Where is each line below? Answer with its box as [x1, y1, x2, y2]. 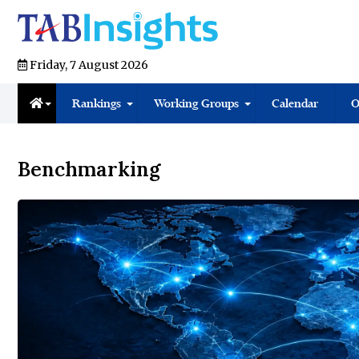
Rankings [72, 96, 121, 111]
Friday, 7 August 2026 [27, 58, 148, 73]
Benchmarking [18, 156, 161, 183]
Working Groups [154, 96, 239, 111]
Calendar [272, 96, 318, 111]
